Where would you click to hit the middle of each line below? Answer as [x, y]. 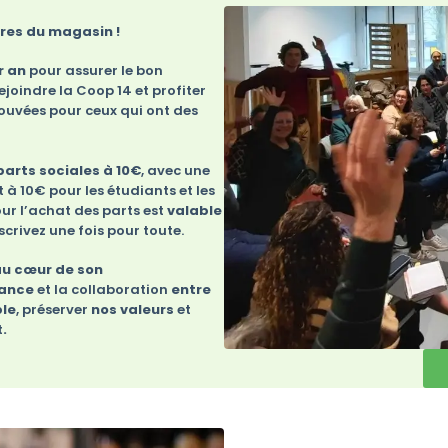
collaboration [121, 290]
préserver [56, 310]
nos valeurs [132, 310]
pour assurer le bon [94, 71]
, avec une [175, 170]
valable [194, 210]
